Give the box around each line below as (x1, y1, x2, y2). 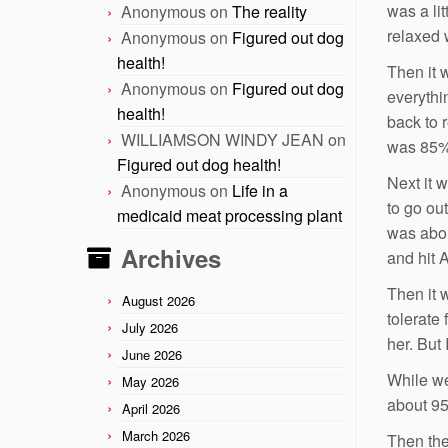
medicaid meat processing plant (117, 203, 342, 227)
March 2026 (122, 425, 190, 445)
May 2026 (122, 371, 179, 391)
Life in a (232, 178, 288, 202)
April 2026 (122, 398, 180, 418)
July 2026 (122, 317, 178, 337)
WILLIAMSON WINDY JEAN (121, 127, 324, 151)
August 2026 (122, 290, 195, 310)
